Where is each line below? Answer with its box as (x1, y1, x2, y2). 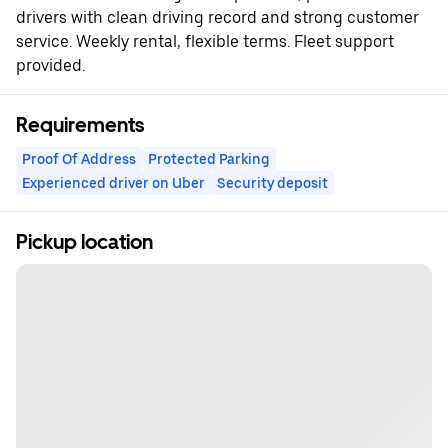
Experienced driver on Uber (22, 175, 205, 191)
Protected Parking (148, 151, 270, 167)
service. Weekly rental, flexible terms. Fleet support (16, 32, 394, 51)
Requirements (16, 113, 144, 137)
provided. (16, 56, 85, 75)
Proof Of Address (22, 151, 136, 167)
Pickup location (16, 230, 153, 254)
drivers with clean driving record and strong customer (16, 8, 419, 27)
